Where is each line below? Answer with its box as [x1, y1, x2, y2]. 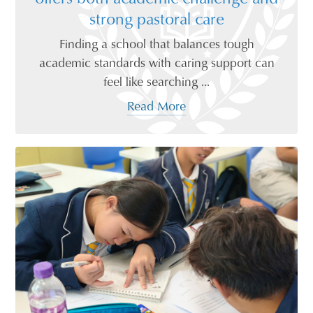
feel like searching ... [103, 72, 210, 91]
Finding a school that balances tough [59, 34, 254, 53]
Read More [127, 96, 186, 115]
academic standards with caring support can [38, 53, 275, 72]
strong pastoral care [89, 6, 224, 31]
